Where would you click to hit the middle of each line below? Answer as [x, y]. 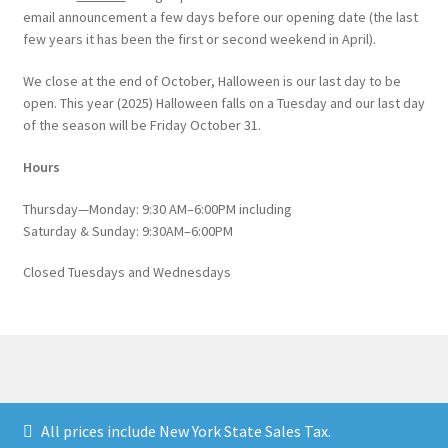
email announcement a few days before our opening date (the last [220, 17]
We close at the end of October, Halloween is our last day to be [211, 80]
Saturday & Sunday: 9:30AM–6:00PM [127, 230]
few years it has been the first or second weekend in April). [199, 39]
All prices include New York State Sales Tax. [186, 431]
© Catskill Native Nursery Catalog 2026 [155, 414]
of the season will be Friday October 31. [141, 124]
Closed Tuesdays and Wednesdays [126, 272]
